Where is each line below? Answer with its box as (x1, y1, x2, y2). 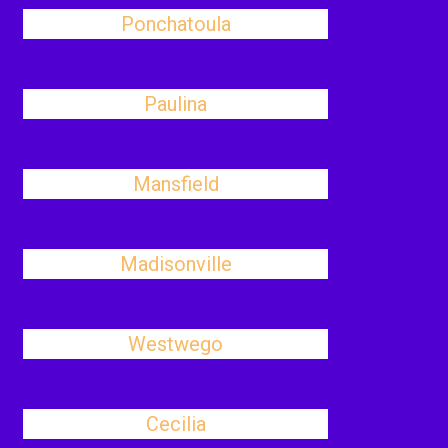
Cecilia (145, 412, 206, 436)
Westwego (128, 332, 224, 356)
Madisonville (119, 252, 232, 276)
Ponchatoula (120, 12, 231, 36)
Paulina (144, 92, 208, 116)
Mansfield (132, 172, 219, 196)
